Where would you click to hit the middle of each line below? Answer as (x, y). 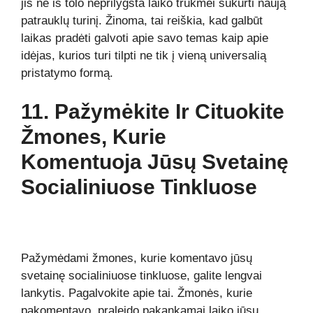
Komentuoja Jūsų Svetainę (155, 162)
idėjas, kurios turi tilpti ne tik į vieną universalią (144, 55)
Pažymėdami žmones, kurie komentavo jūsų (137, 258)
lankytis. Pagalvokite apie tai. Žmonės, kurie (137, 293)
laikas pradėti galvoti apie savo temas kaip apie (145, 38)
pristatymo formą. (67, 73)
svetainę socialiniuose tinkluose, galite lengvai (141, 275)
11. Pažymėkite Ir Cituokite (153, 111)
